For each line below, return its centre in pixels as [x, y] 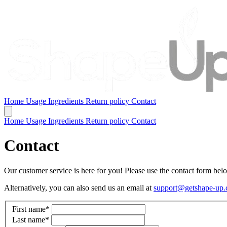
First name [29, 209]
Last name [29, 220]
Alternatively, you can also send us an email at [79, 187]
